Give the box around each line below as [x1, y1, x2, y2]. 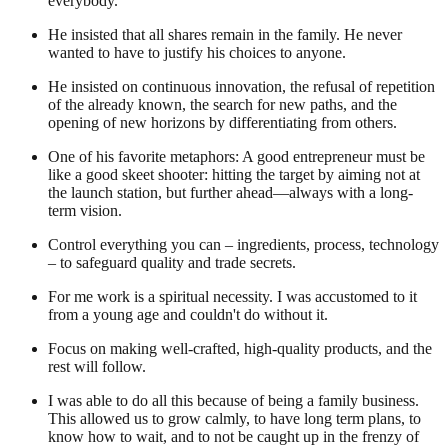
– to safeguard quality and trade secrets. [48, 253, 296, 271]
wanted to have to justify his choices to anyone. [48, 43, 350, 61]
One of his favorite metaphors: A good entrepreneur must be [48, 147, 425, 165]
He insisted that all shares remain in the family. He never [48, 25, 402, 43]
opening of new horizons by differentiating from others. [48, 113, 397, 131]
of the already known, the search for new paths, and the [48, 95, 397, 113]
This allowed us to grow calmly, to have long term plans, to [48, 409, 421, 427]
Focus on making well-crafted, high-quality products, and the [48, 339, 432, 357]
